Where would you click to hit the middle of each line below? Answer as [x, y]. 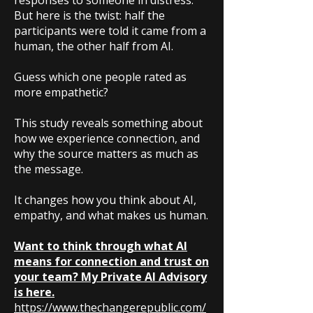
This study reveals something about [108, 123]
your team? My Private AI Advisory [110, 277]
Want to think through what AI [101, 246]
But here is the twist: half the [89, 15]
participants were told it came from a [110, 31]
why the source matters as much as [106, 154]
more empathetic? [61, 92]
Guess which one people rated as [100, 77]
